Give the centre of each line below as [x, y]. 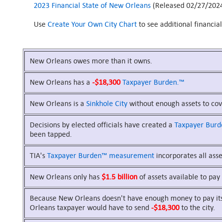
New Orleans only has [65, 177]
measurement [131, 155]
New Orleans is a [58, 103]
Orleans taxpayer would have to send [90, 207]
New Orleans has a [61, 82]
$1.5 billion [119, 177]
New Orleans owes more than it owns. [91, 61]
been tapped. [51, 134]
